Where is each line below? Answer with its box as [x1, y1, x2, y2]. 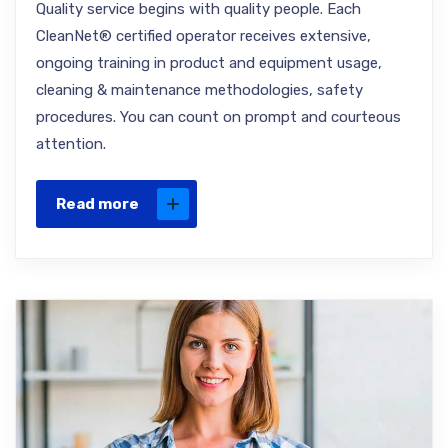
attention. [36, 135, 106, 153]
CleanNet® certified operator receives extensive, [36, 27, 371, 45]
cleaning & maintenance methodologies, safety [36, 81, 363, 99]
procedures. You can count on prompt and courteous [36, 108, 401, 126]
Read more [56, 195, 139, 213]
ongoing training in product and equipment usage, [36, 54, 382, 72]
